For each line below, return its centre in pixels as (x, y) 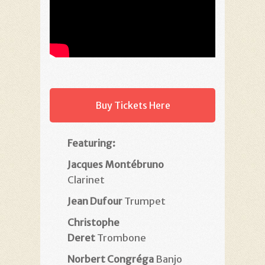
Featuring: (91, 143)
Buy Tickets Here (132, 106)
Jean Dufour (96, 201)
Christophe (93, 222)
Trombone (121, 237)
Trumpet (145, 201)
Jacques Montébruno (116, 164)
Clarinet (86, 180)
